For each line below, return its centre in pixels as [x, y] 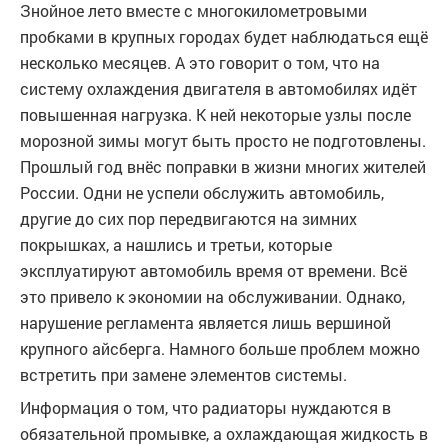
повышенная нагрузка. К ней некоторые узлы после [215, 115]
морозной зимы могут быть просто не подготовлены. [223, 141]
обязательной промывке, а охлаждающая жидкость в [224, 434]
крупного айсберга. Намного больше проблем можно [220, 349]
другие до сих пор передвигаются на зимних [188, 219]
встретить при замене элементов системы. [183, 375]
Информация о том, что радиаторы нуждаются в [205, 408]
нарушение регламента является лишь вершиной [205, 323]
